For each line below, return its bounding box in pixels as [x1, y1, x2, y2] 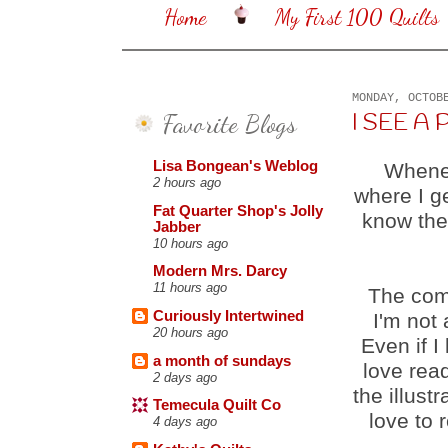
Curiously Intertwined [153, 308, 304, 325]
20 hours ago [153, 325, 228, 341]
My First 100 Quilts [274, 4, 439, 31]
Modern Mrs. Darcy [153, 263, 287, 280]
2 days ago [153, 369, 217, 385]
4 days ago [153, 414, 217, 430]
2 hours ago [153, 175, 221, 191]
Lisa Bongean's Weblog [153, 158, 318, 175]
